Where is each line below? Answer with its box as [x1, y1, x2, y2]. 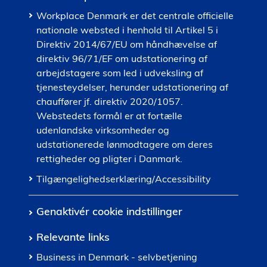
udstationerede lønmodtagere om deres [36, 138, 213, 150]
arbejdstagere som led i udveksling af [36, 67, 203, 79]
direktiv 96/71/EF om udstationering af [36, 52, 207, 64]
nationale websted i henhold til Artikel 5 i [36, 24, 218, 36]
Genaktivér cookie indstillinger [36, 204, 182, 218]
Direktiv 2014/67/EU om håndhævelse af [36, 38, 217, 50]
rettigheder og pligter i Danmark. [36, 153, 182, 164]
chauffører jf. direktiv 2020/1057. [36, 95, 183, 107]
